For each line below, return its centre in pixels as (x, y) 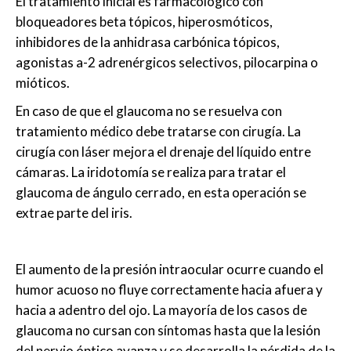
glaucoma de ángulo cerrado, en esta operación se (161, 193)
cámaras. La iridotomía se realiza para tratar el (151, 172)
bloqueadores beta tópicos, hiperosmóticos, (144, 22)
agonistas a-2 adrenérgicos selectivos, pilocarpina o (167, 63)
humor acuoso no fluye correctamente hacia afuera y (169, 290)
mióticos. (43, 83)
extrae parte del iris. (74, 213)
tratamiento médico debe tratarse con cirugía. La (158, 132)
